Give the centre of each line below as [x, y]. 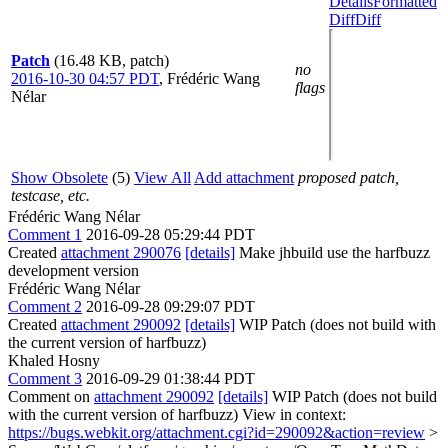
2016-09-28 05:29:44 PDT [170, 234]
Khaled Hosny [54, 360]
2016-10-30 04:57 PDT [85, 78]
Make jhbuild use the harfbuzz [332, 252]
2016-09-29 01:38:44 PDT [170, 378]
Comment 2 [45, 306]
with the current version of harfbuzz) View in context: [177, 414]
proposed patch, [348, 177]
